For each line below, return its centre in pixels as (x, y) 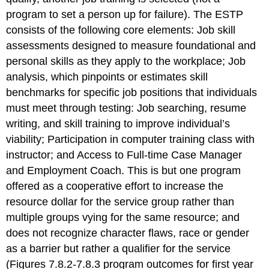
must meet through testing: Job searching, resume (126, 108)
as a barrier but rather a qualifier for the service (119, 248)
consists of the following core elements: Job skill (121, 30)
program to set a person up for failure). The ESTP (125, 14)
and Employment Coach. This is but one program (124, 170)
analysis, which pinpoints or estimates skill (107, 77)
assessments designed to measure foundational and (131, 45)
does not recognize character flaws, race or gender (128, 233)
